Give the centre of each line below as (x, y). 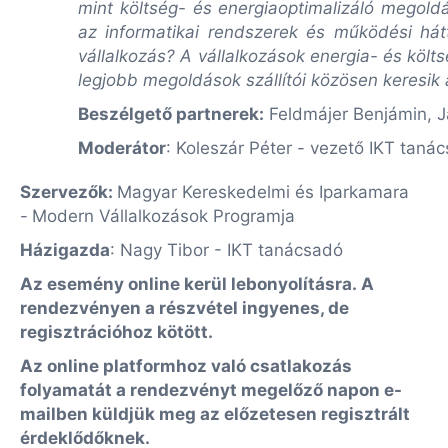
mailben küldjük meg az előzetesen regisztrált (215, 414)
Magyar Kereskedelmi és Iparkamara (263, 192)
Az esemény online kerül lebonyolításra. (190, 284)
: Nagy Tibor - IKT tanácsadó (226, 250)
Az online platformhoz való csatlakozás (186, 366)
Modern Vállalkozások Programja (163, 216)
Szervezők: (66, 192)
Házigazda (65, 250)
